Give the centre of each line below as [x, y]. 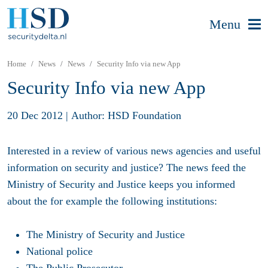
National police [60, 251]
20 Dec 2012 [35, 115]
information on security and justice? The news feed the [127, 167]
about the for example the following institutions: [112, 201]
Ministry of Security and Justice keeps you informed [121, 184]
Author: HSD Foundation [126, 115]
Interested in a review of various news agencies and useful [134, 150]
